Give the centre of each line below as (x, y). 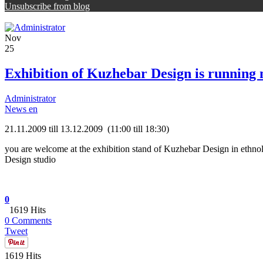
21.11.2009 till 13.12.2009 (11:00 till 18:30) (87, 129)
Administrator (30, 98)
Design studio (30, 159)
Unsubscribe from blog (47, 6)
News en (21, 109)
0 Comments (28, 220)
